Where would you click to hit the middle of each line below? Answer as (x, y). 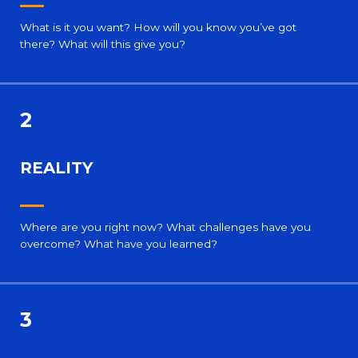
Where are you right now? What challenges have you (165, 227)
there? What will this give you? (103, 44)
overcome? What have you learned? (119, 243)
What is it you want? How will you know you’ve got (158, 27)
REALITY (56, 167)
